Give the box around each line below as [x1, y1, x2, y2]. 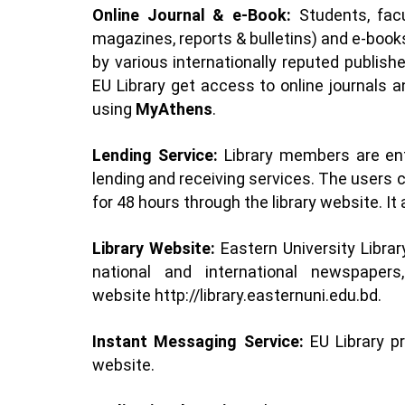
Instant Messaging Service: [92, 331, 310, 351]
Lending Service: [92, 145, 218, 165]
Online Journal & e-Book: [92, 5, 292, 24]
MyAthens [136, 99, 212, 118]
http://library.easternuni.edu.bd [155, 285, 378, 305]
